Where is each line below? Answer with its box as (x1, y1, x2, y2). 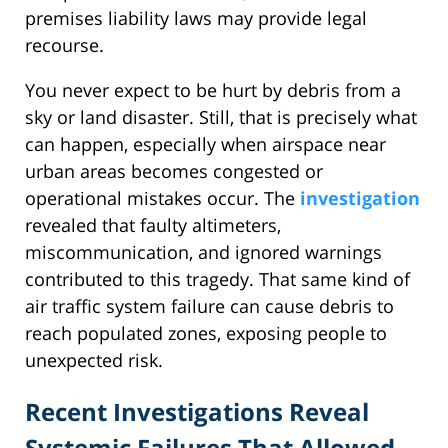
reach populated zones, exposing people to (25, 321, 387, 346)
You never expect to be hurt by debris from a (25, 78, 401, 103)
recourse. (25, 33, 104, 58)
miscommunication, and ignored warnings (25, 240, 382, 265)
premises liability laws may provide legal (25, 6, 367, 31)
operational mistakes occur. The (25, 186, 300, 211)
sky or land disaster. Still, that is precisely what (25, 105, 417, 130)
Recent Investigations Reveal (25, 395, 369, 429)
